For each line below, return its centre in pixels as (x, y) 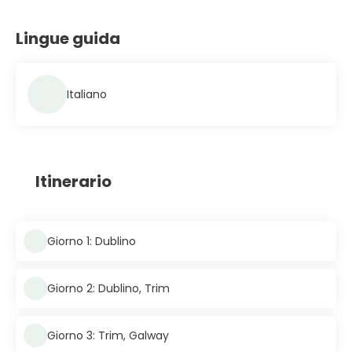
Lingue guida (68, 38)
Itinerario (73, 181)
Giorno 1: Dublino (92, 241)
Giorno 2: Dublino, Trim (108, 288)
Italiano (87, 94)
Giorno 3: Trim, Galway (108, 335)
